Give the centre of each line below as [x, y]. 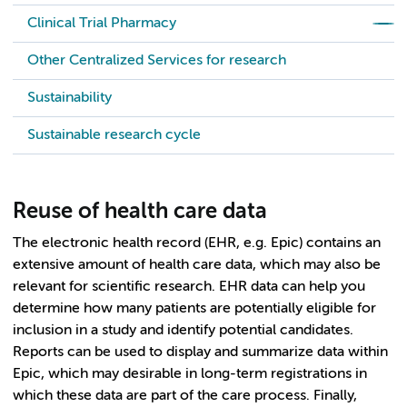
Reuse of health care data [140, 212]
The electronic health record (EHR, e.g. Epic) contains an [197, 243]
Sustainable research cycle [114, 135]
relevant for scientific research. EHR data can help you [189, 287]
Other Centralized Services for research [157, 61]
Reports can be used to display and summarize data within [200, 352]
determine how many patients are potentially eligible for [194, 309]
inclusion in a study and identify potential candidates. [183, 331]
